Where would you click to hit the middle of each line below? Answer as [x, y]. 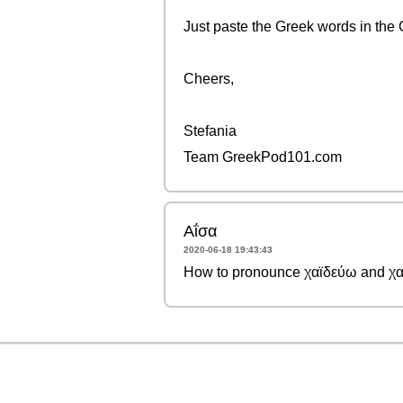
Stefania [210, 131]
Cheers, [209, 79]
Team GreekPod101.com [263, 157]
